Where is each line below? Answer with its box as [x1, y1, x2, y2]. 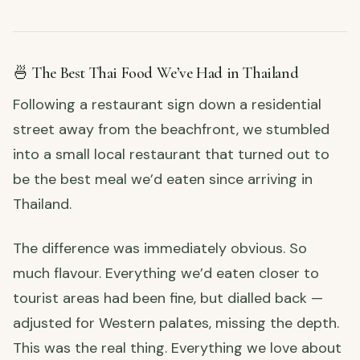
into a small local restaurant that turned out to [13, 145, 329, 165]
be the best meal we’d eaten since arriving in [13, 170, 313, 190]
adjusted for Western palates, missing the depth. [13, 313, 339, 333]
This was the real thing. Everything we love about [13, 338, 342, 358]
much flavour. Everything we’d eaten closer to [13, 264, 319, 284]
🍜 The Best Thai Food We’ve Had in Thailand [13, 63, 299, 84]
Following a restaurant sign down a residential [13, 95, 321, 115]
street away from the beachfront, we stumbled [13, 120, 329, 140]
